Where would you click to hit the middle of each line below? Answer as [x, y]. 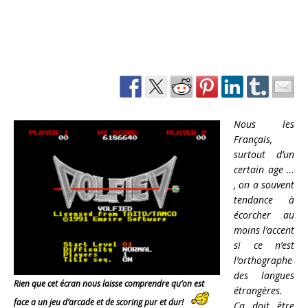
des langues [264, 276]
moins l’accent [264, 230]
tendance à [264, 200]
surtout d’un [264, 155]
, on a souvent [264, 185]
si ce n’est [264, 245]
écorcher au [264, 215]
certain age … [264, 170]
